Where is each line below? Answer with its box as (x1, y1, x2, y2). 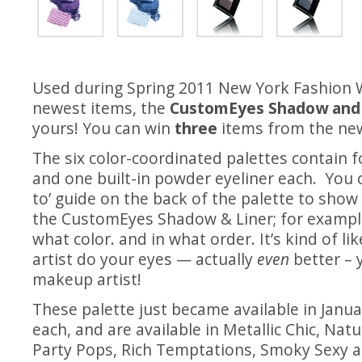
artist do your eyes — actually (32, 248, 257, 270)
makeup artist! (32, 268, 141, 290)
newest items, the (32, 97, 166, 119)
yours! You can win (32, 117, 175, 139)
